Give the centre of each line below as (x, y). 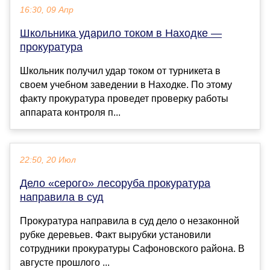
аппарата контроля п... (70, 113)
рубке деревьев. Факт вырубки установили (115, 235)
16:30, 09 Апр (47, 10)
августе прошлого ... (65, 263)
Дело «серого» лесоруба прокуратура (115, 184)
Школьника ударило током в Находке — (121, 33)
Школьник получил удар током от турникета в (120, 71)
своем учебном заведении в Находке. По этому (126, 85)
